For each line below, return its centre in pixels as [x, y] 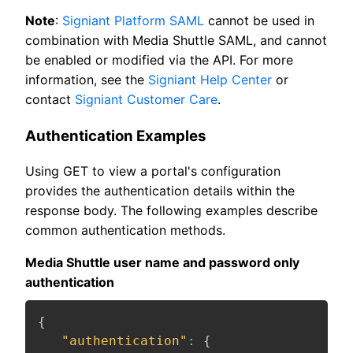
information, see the [87, 79]
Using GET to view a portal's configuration [153, 171]
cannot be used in [259, 20]
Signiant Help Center [210, 79]
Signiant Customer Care [146, 99]
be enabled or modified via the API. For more [159, 59]
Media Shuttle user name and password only [162, 263]
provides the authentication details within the [160, 191]
